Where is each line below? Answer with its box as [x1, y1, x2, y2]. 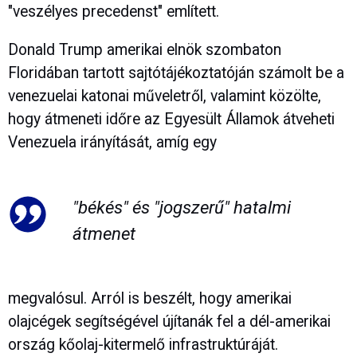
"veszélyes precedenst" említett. [8, 2, 219, 21]
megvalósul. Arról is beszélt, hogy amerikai [8, 289, 292, 308]
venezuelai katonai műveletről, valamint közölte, [8, 87, 321, 106]
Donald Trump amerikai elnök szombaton [8, 41, 281, 60]
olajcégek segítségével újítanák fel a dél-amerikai [8, 312, 331, 331]
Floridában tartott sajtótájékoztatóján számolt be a [8, 64, 344, 83]
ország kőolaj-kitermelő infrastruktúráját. [8, 335, 278, 355]
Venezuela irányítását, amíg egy [8, 133, 217, 152]
